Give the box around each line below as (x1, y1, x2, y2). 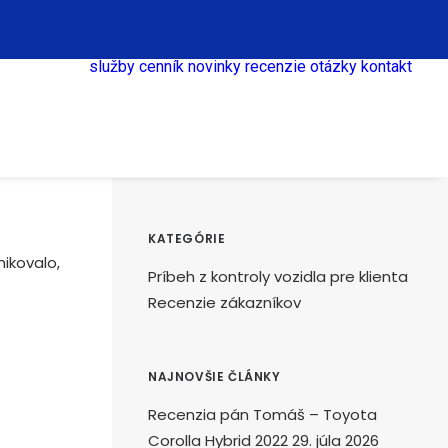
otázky (310, 57, 357, 76)
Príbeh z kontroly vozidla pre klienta (148, 266, 408, 287)
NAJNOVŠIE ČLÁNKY (148, 368, 281, 385)
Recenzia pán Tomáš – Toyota (148, 404, 377, 425)
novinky (188, 57, 241, 76)
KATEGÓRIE (148, 230, 226, 247)
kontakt (361, 57, 412, 76)
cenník (139, 57, 184, 76)
